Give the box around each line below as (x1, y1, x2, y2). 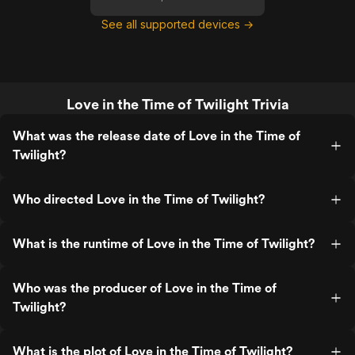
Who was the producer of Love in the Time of (13, 281, 277, 296)
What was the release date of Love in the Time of (13, 128, 300, 143)
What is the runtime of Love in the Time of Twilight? (13, 236, 315, 251)
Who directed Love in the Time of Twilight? (13, 192, 265, 207)
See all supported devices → (101, 17, 254, 31)
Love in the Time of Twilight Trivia (66, 96, 289, 113)
